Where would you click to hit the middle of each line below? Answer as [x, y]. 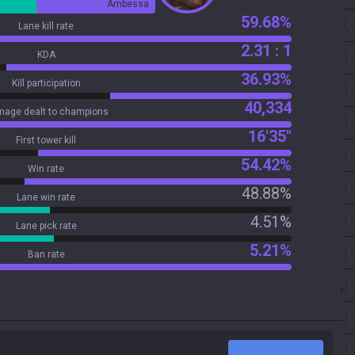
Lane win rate [46, 197]
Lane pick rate [46, 226]
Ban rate [46, 254]
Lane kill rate [46, 26]
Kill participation [46, 83]
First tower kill [46, 140]
